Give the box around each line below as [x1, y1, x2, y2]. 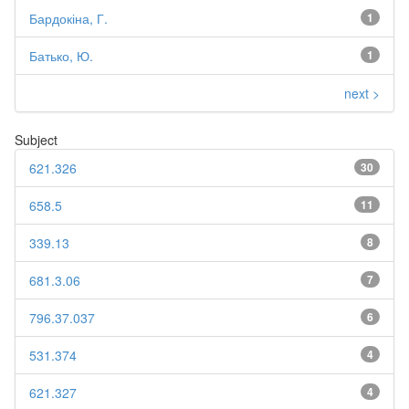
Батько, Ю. [29, 46, 93, 65]
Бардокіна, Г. [29, 8, 108, 27]
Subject [15, 130, 58, 149]
